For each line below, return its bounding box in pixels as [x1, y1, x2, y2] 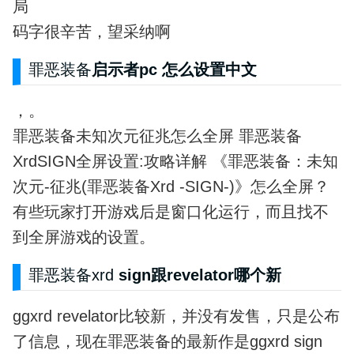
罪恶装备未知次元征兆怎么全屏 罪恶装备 [12, 127, 302, 145]
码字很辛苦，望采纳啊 [12, 23, 171, 41]
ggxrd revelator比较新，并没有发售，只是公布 [12, 307, 340, 325]
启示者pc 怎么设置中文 [91, 61, 257, 79]
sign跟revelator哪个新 [113, 265, 281, 284]
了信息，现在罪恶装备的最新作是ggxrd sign [12, 332, 322, 350]
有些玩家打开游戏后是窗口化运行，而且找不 [12, 203, 329, 221]
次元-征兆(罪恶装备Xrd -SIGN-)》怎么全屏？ [12, 178, 330, 196]
